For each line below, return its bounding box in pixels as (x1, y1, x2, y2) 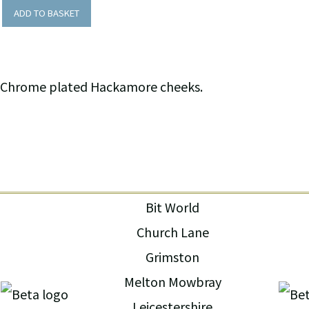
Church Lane (136, 223, 209, 241)
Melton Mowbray (123, 272, 221, 291)
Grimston (146, 248, 199, 266)
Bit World (146, 198, 199, 217)
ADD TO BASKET (14, 6, 79, 20)
